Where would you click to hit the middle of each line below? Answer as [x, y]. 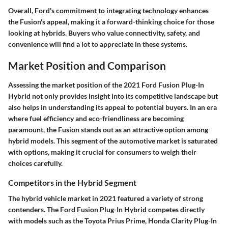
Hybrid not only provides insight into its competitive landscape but [113, 96]
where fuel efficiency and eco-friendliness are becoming [96, 118]
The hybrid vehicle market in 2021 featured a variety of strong [106, 198]
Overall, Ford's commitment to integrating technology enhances [108, 11]
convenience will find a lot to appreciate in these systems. [98, 44]
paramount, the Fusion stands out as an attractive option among [108, 129]
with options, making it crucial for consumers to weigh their [102, 152]
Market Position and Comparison [87, 66]
